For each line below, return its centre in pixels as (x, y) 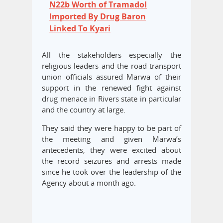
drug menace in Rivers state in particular (111, 99)
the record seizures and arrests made (111, 161)
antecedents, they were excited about (111, 150)
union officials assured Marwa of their (111, 77)
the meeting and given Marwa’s (111, 139)
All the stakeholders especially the (111, 55)
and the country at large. (84, 110)
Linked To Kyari (80, 29)
